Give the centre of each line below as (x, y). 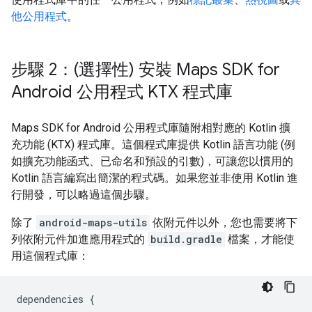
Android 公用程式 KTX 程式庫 (122, 92)
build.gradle (186, 239)
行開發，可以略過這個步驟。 (84, 195)
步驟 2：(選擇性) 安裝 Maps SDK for (146, 70)
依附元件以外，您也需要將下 (224, 223)
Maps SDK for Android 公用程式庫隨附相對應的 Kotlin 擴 (151, 128)
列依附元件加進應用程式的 (79, 239)
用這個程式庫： (50, 256)
